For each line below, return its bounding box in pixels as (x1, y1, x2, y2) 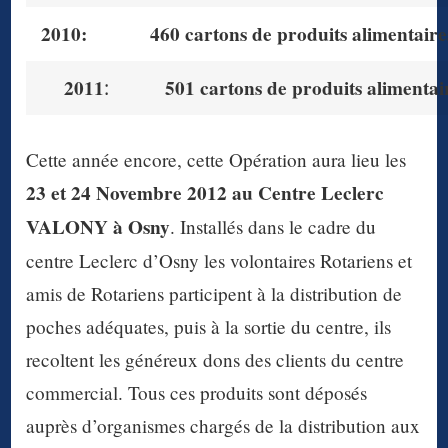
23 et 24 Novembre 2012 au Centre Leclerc (26, 179, 385, 208)
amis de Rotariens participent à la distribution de (26, 281, 403, 307)
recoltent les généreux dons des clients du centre (26, 347, 405, 373)
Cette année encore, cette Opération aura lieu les (26, 147, 407, 173)
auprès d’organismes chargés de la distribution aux (26, 413, 421, 439)
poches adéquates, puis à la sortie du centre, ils (26, 314, 392, 340)
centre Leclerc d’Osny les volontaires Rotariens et (26, 248, 413, 274)
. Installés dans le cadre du (170, 214, 377, 240)
